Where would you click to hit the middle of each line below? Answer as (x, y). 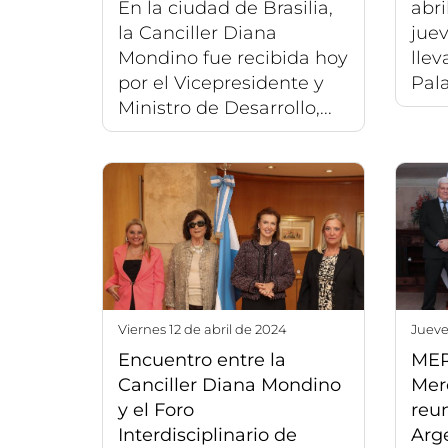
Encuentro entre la (202, 359)
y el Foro (156, 409)
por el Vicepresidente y (221, 83)
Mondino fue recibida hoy (233, 58)
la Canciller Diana (197, 33)
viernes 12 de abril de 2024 (207, 328)
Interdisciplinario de (207, 434)
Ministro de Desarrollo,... (225, 108)
